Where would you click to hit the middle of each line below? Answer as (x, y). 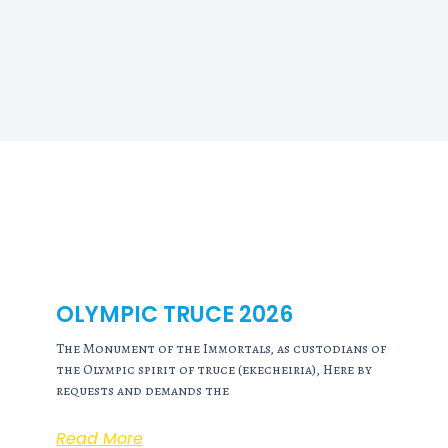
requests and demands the (142, 391)
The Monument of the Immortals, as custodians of (220, 349)
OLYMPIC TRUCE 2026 (174, 315)
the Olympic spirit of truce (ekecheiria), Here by (213, 370)
